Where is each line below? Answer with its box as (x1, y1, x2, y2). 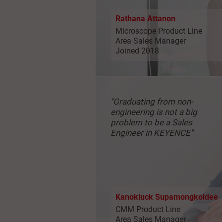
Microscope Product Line (115, 26, 202, 36)
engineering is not (111, 107, 179, 117)
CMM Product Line (115, 204, 180, 214)
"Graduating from (111, 96, 177, 107)
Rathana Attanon (115, 13, 175, 23)
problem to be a (111, 117, 172, 127)
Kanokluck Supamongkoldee (115, 192, 218, 202)
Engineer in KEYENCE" (111, 127, 193, 138)
